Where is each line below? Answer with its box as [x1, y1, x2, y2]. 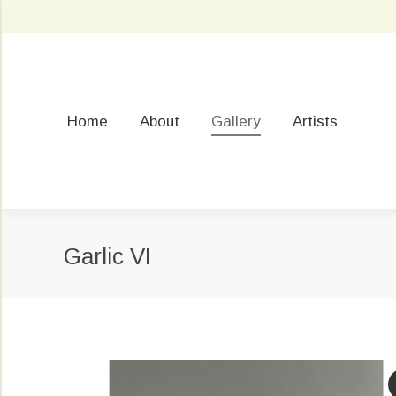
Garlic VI [64, 242, 151, 270]
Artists [293, 112, 338, 130]
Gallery [211, 112, 261, 130]
